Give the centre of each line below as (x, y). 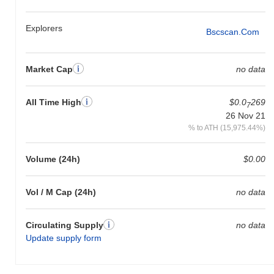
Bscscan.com (232, 32)
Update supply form (64, 238)
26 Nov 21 (245, 116)
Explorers (44, 28)
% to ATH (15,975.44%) (227, 128)
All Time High (54, 102)
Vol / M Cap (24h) (61, 192)
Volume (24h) (53, 159)
